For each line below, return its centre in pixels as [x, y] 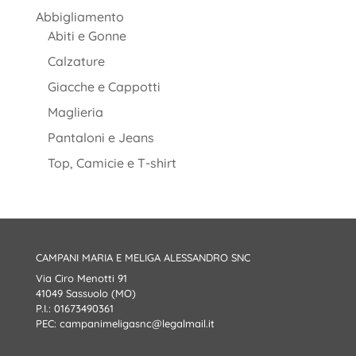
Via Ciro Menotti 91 [81, 278]
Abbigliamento [79, 16]
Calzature [76, 61]
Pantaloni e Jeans [101, 137]
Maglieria [75, 112]
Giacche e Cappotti [104, 86]
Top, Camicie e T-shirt [112, 163]
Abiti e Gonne [87, 35]
